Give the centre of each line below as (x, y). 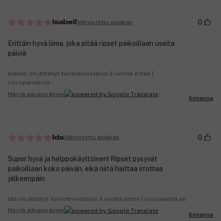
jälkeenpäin (26, 178)
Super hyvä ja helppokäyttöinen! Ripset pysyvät (83, 159)
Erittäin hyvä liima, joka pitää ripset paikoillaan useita (91, 44)
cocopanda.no (29, 83)
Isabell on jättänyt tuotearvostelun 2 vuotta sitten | (81, 74)
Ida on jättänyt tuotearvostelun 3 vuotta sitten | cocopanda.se (97, 199)
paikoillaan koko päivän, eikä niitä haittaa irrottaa (85, 168)
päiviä (17, 54)
